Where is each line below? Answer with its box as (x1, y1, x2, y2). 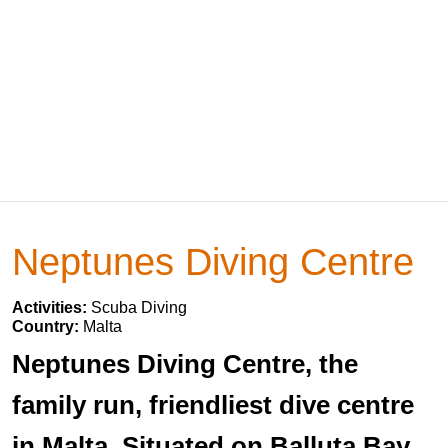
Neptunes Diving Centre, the (12, 349, 358, 379)
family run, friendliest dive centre (12, 390, 414, 420)
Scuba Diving (91, 299, 187, 316)
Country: (12, 318, 83, 335)
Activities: (12, 299, 91, 316)
